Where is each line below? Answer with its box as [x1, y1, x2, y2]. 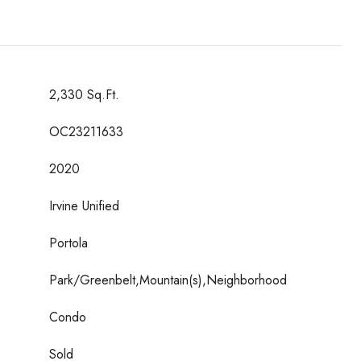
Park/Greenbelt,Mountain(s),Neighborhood [49, 271, 287, 289]
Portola [49, 234, 88, 252]
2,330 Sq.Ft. [49, 85, 119, 104]
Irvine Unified [49, 197, 119, 215]
